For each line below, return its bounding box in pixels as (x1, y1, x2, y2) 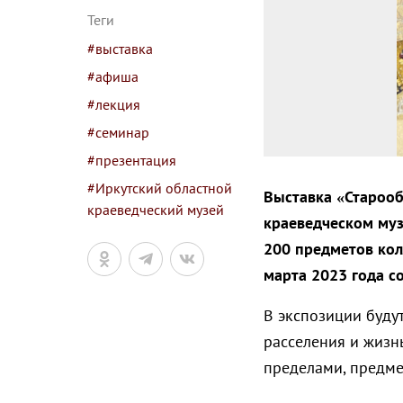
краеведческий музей (87, 201, 224, 219)
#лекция (87, 95, 140, 113)
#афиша (87, 67, 139, 85)
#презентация (87, 151, 176, 169)
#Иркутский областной (87, 179, 232, 197)
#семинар (87, 123, 149, 141)
